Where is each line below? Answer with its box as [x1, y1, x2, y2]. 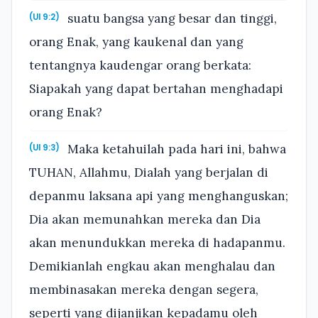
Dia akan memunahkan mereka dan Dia [29, 211, 261, 227]
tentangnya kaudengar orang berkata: [29, 57, 251, 73]
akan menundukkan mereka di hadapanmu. [29, 234, 285, 251]
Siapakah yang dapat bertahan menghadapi [29, 80, 283, 97]
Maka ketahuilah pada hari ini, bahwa [64, 141, 287, 157]
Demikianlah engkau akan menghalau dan [29, 258, 275, 274]
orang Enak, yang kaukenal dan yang [29, 33, 243, 50]
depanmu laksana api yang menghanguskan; [29, 187, 288, 204]
